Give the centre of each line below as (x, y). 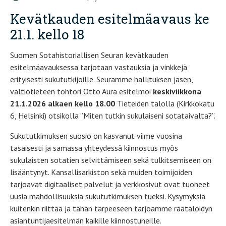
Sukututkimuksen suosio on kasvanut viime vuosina (96, 136)
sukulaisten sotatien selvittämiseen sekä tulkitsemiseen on (111, 160)
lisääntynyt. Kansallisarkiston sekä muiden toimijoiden (101, 172)
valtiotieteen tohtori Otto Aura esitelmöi (81, 92)
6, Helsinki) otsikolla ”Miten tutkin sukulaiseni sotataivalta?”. (113, 116)
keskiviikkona (177, 92)
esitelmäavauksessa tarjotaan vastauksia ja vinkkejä (99, 67)
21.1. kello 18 (47, 35)
